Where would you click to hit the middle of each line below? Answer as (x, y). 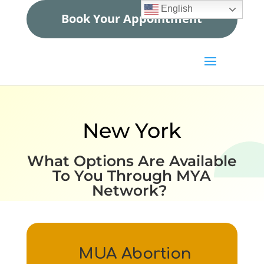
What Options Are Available (132, 161)
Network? (132, 190)
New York (132, 131)
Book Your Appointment (132, 19)
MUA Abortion (135, 254)
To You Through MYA (132, 176)
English (176, 9)
